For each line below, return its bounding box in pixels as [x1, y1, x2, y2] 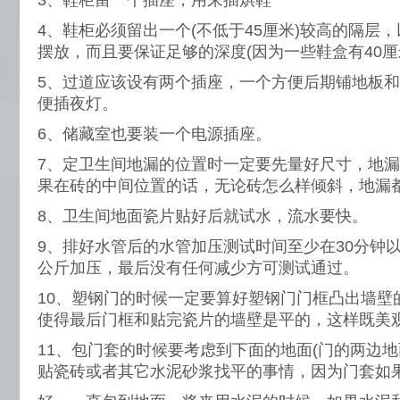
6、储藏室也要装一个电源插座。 [37, 125, 271, 143]
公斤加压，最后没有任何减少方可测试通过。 [37, 259, 359, 277]
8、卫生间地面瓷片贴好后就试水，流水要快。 [37, 207, 368, 225]
